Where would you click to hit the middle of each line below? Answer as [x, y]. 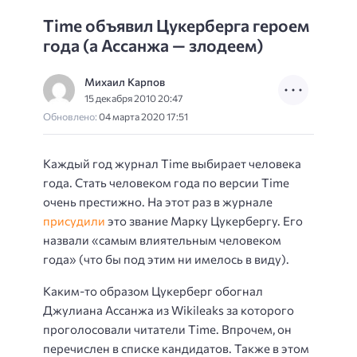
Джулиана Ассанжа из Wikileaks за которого [169, 310]
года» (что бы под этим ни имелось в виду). [166, 259]
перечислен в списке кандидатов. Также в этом [176, 348]
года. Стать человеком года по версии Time [166, 182]
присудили [74, 220]
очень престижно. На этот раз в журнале [158, 201]
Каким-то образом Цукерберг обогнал [153, 291]
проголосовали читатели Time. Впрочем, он [167, 329]
